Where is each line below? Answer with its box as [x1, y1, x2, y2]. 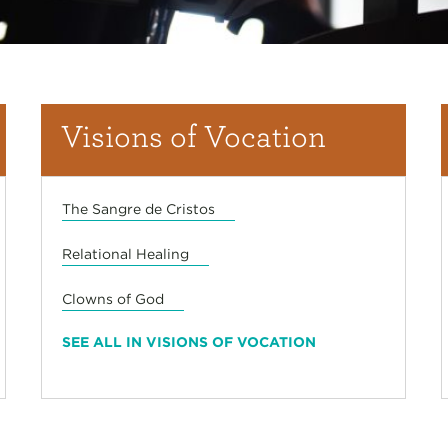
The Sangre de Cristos [62, 200, 216, 217]
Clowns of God [62, 290, 165, 307]
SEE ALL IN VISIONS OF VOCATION [62, 333, 317, 350]
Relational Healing [62, 245, 190, 262]
